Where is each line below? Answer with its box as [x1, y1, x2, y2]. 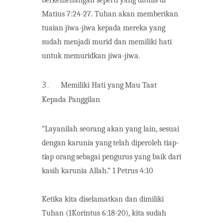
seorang [79, 124, 105, 133]
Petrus [117, 166, 138, 175]
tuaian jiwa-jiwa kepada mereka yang [42, 23, 165, 32]
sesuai [159, 124, 179, 133]
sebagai [76, 152, 101, 161]
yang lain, [125, 124, 157, 133]
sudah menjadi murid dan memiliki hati [42, 37, 172, 46]
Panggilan [68, 95, 100, 104]
